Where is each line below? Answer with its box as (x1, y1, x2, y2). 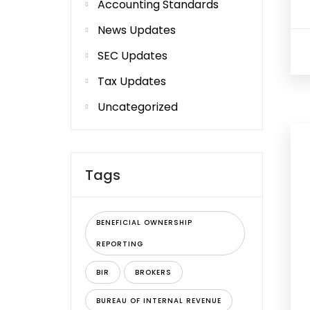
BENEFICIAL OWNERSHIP (96, 217, 192, 228)
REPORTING (96, 239, 143, 249)
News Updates (98, 22, 176, 38)
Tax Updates (98, 73, 166, 89)
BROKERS (135, 267, 172, 277)
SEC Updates (98, 48, 167, 64)
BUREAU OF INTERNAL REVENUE (96, 295, 221, 306)
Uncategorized (98, 99, 178, 115)
